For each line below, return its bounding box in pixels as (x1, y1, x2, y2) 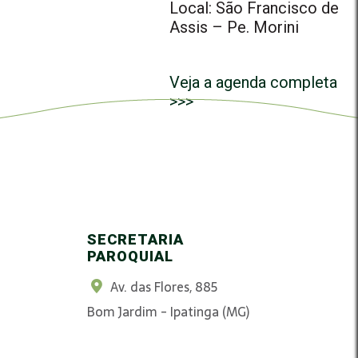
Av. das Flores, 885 (109, 276, 217, 297)
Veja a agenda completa (169, 73, 338, 92)
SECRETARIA (86, 231, 184, 248)
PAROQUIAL (86, 248, 173, 265)
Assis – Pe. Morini (169, 18, 300, 37)
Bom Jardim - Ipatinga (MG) (86, 301, 249, 322)
